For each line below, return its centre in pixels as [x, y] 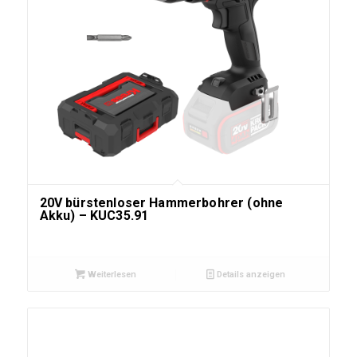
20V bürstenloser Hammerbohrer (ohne [161, 203]
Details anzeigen [249, 275]
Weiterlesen [110, 275]
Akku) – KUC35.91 [94, 216]
